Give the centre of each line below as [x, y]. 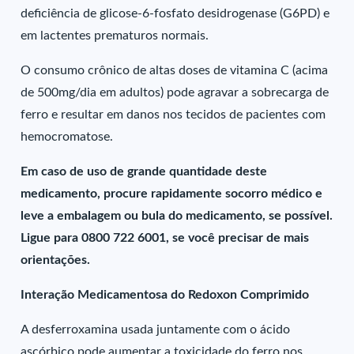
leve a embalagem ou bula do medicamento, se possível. [177, 216]
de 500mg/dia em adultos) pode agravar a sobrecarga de [175, 92]
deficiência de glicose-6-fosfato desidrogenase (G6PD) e [175, 13]
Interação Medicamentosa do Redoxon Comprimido [165, 295]
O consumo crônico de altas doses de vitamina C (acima [175, 70]
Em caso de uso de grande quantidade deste [144, 171]
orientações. [56, 260]
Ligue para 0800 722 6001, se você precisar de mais [165, 238]
